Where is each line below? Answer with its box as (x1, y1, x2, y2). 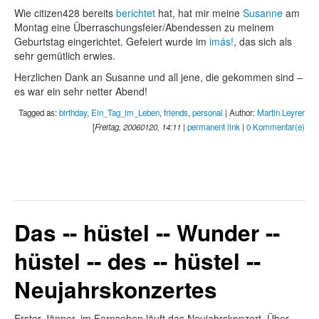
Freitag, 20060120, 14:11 (95, 120, 181, 132)
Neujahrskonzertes (14, 273, 217, 305)
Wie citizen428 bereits (14, 5, 116, 20)
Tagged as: (19, 106, 59, 118)
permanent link (187, 120, 240, 132)
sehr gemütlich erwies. (14, 48, 115, 63)
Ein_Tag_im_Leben (91, 106, 159, 118)
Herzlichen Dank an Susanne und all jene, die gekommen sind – (14, 69, 303, 84)
